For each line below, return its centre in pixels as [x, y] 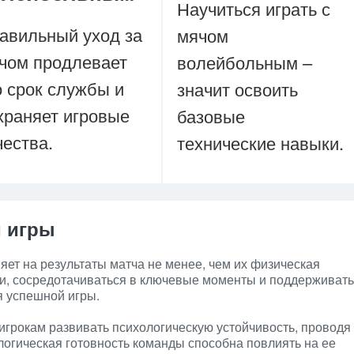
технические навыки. [260, 143]
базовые [211, 116]
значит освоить [237, 89]
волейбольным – [245, 62]
